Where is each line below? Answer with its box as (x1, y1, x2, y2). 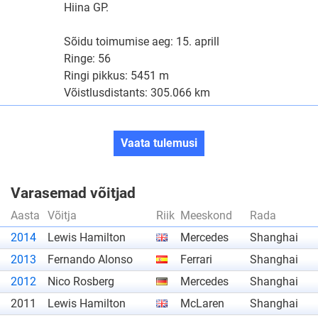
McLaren (180, 297, 224, 310)
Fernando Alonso (48, 253, 133, 266)
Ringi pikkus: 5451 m (63, 69, 169, 82)
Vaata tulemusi (121, 136, 197, 150)
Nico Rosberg (48, 275, 114, 288)
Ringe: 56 (63, 52, 111, 65)
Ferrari (180, 253, 212, 266)
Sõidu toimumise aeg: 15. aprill (63, 35, 219, 48)
